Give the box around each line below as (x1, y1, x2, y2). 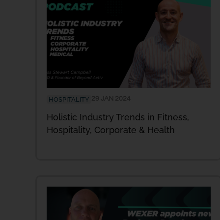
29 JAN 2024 (91, 95, 131, 103)
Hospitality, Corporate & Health (47, 125, 180, 136)
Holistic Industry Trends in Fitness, (47, 112, 189, 123)
